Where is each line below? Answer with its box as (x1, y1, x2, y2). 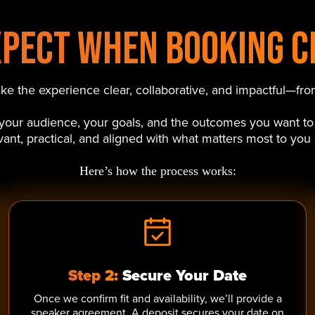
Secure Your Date (118, 264, 247, 287)
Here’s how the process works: (79, 164, 236, 178)
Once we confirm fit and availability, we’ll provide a (33, 290, 282, 306)
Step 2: (68, 264, 118, 287)
